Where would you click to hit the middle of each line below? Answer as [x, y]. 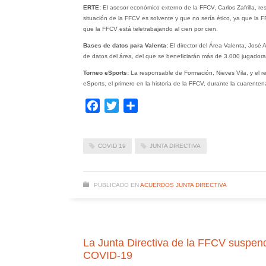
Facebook [121, 105]
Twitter [132, 105]
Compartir [158, 105]
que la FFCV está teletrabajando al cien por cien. [150, 28]
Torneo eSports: [106, 72]
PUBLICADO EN [116, 185]
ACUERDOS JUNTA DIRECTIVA [183, 185]
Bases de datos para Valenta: [125, 45]
